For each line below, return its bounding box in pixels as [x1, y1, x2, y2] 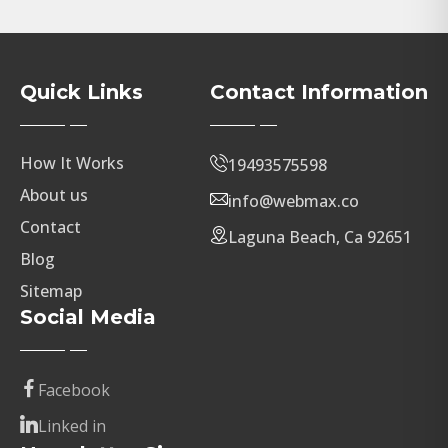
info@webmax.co [228, 189, 359, 212]
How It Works [20, 151, 124, 174]
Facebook [38, 378, 110, 401]
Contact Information [210, 79, 428, 104]
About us [20, 183, 88, 206]
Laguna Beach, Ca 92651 [228, 225, 412, 248]
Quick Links [20, 79, 143, 104]
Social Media [20, 304, 156, 329]
